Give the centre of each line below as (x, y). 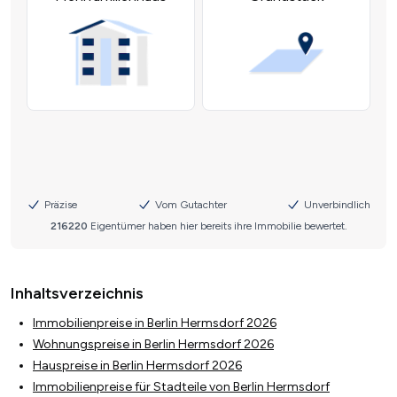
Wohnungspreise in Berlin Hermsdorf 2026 (153, 345)
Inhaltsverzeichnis (77, 294)
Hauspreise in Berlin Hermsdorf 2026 (137, 366)
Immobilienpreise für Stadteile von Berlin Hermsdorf (181, 387)
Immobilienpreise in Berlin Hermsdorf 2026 (155, 323)
